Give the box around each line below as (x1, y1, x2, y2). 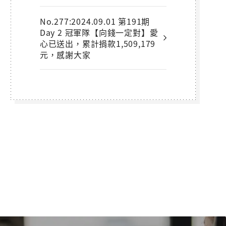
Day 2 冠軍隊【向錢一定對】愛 (39, 26, 158, 38)
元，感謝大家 (39, 48, 91, 61)
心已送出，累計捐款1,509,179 (39, 37, 156, 49)
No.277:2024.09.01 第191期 (39, 15, 150, 27)
